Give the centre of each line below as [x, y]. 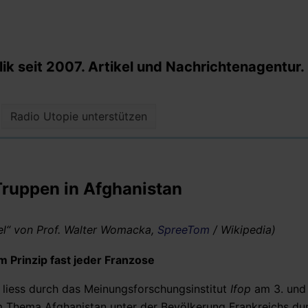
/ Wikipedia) [243, 229]
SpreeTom [184, 229]
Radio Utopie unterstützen [79, 117]
